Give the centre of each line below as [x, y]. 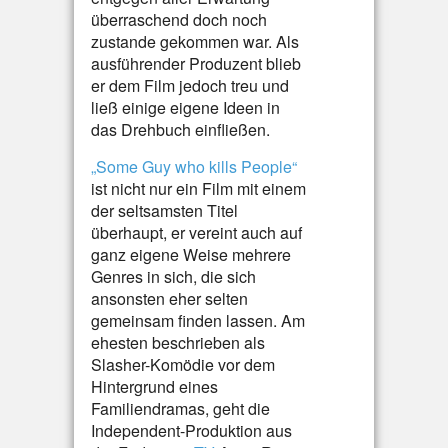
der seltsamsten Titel [164, 210]
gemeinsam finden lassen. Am [198, 320]
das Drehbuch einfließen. [180, 129]
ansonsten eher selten [169, 298]
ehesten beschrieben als [178, 342]
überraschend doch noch [179, 19]
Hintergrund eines [154, 386]
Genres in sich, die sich [173, 276]
